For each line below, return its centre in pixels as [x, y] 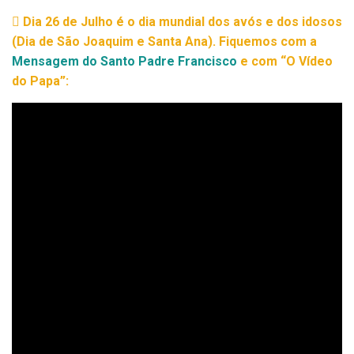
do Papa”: [40, 81]
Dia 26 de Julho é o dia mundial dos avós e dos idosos [181, 22]
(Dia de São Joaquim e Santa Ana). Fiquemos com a [164, 41]
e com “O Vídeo [285, 61]
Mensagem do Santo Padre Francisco [124, 61]
